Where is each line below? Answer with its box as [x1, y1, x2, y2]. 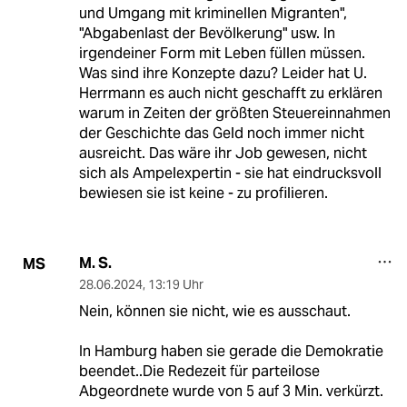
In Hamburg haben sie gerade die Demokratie [78, 342, 383, 362]
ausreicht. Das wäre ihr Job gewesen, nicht [78, 144, 367, 164]
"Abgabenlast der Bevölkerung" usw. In [78, 24, 335, 44]
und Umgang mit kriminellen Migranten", [78, 4, 347, 24]
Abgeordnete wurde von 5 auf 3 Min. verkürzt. [78, 382, 383, 402]
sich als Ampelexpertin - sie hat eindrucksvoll [78, 164, 382, 184]
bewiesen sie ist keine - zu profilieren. [78, 184, 328, 203]
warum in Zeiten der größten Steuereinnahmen [78, 104, 391, 124]
